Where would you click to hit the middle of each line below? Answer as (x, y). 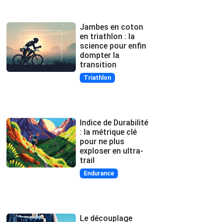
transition (98, 64)
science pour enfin (113, 46)
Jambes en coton (111, 27)
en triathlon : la (107, 36)
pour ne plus (102, 141)
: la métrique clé (108, 132)
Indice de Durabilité (114, 122)
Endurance (99, 173)
